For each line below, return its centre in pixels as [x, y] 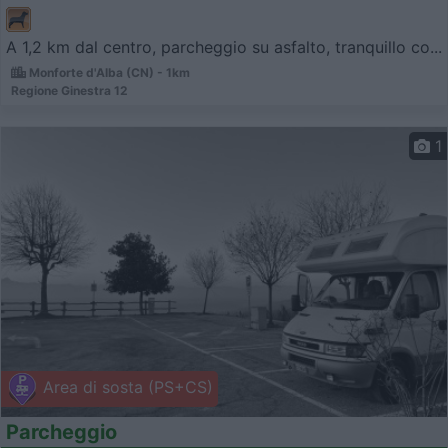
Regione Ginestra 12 [69, 91]
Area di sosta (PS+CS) [125, 387]
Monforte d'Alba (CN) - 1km [108, 73]
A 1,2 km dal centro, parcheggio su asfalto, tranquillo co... [224, 47]
